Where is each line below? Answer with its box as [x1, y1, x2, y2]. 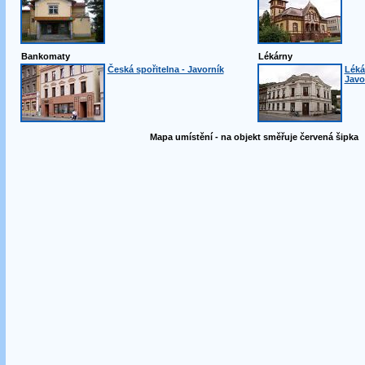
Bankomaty [20, 51, 70, 61]
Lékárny [257, 51, 292, 61]
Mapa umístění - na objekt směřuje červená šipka [149, 132, 358, 142]
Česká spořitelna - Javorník [107, 64, 224, 74]
